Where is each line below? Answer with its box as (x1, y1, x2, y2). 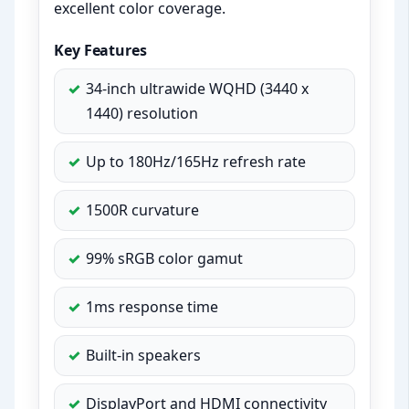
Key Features (54, 40, 147, 61)
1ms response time (86, 297, 219, 318)
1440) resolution (86, 103, 199, 124)
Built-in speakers (86, 345, 202, 366)
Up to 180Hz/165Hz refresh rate (86, 152, 307, 173)
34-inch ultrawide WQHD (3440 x (86, 79, 309, 100)
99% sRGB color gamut (86, 248, 244, 269)
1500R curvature (86, 200, 200, 221)
